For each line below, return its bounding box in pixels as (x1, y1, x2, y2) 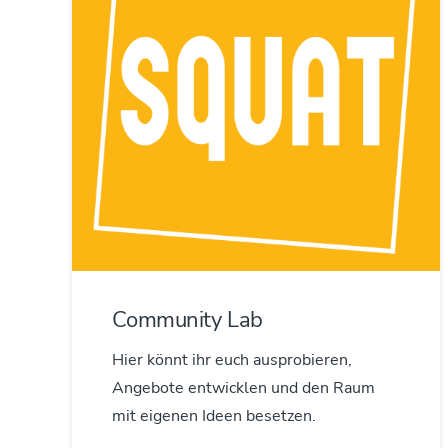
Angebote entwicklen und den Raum (112, 377, 376, 400)
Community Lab (112, 303, 263, 335)
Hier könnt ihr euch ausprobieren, (112, 349, 353, 372)
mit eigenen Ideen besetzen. (112, 405, 317, 428)
